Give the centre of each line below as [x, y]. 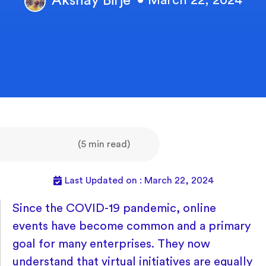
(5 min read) [104, 145]
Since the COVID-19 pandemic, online [114, 209]
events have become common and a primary [132, 227]
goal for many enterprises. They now [111, 244]
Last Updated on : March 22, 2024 [139, 181]
